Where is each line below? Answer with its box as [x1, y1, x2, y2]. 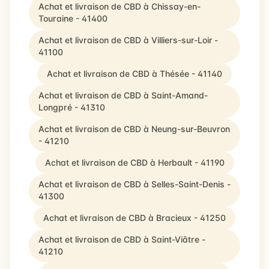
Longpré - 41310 [38, 102, 105, 112]
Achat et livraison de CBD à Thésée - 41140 [47, 68, 222, 79]
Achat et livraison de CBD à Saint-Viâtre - [38, 234, 205, 244]
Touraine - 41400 [38, 13, 107, 23]
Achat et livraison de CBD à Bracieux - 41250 [43, 213, 226, 223]
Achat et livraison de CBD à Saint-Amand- [38, 90, 208, 100]
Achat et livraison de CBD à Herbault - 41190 [44, 157, 225, 168]
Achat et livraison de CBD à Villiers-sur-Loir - [38, 35, 218, 45]
